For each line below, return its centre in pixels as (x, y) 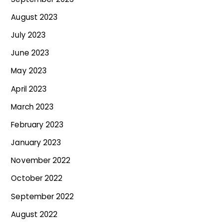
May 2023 (29, 71)
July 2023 (28, 35)
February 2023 (37, 124)
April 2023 (29, 89)
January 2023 (36, 143)
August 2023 (34, 17)
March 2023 (32, 107)
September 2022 (43, 196)
